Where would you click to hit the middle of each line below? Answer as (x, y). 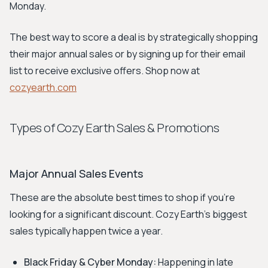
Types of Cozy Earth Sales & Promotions (114, 128)
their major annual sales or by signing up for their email (127, 54)
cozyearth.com (43, 87)
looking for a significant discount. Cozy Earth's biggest (128, 214)
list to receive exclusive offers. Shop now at (105, 71)
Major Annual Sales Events (76, 173)
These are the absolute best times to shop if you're (122, 197)
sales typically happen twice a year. (86, 231)
